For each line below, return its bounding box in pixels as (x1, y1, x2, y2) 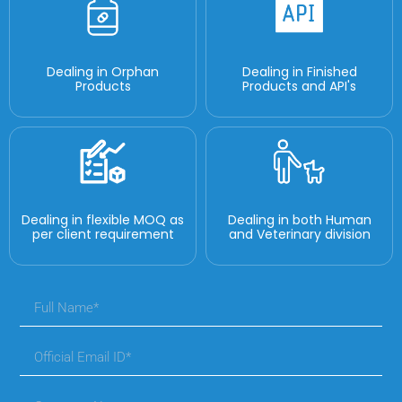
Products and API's (242, 77, 356, 96)
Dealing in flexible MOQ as (22, 211, 184, 230)
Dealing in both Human (227, 211, 371, 230)
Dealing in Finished (241, 63, 357, 82)
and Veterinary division (228, 225, 371, 244)
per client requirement (31, 225, 174, 244)
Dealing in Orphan (47, 63, 159, 82)
